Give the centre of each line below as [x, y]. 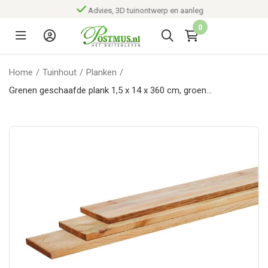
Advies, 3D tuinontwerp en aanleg [140, 10]
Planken [101, 72]
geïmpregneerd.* [42, 108]
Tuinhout [60, 72]
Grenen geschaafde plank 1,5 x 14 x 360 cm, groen [108, 90]
